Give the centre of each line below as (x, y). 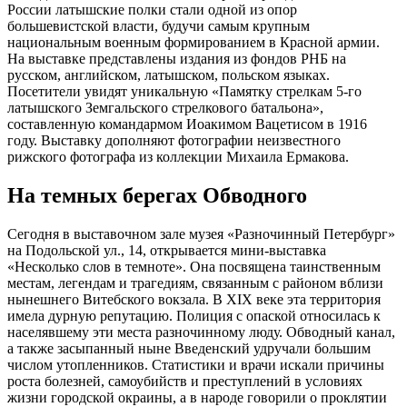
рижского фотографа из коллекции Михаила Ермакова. (178, 156)
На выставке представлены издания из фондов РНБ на (177, 58)
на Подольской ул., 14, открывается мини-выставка (167, 250)
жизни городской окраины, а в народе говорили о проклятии (197, 397)
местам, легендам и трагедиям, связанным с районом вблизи (195, 283)
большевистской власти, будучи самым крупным (159, 25)
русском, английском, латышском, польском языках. (169, 74)
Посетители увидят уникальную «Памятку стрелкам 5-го (184, 91)
